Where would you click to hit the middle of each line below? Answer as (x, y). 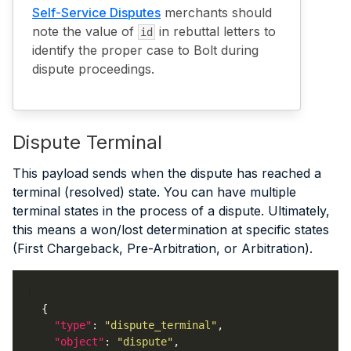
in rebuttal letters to (215, 31)
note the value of (85, 31)
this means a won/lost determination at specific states (171, 230)
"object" (79, 341)
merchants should (216, 12)
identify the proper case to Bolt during (145, 50)
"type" (73, 325)
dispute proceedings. (93, 69)
